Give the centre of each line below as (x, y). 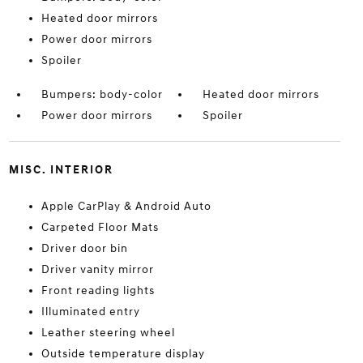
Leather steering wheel (108, 333)
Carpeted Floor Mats (100, 227)
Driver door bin (84, 248)
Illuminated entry (90, 312)
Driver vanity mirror (97, 269)
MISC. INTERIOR (61, 170)
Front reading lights (98, 290)
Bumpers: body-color (102, 94)
